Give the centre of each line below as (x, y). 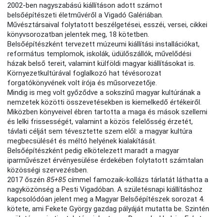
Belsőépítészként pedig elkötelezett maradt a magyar (93, 151)
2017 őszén (27, 180)
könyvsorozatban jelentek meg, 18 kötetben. (78, 35)
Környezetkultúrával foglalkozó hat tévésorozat (85, 73)
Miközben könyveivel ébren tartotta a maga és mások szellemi (108, 112)
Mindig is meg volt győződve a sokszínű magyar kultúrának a (104, 93)
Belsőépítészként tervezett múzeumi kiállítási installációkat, (104, 44)
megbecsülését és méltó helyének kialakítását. (82, 141)
